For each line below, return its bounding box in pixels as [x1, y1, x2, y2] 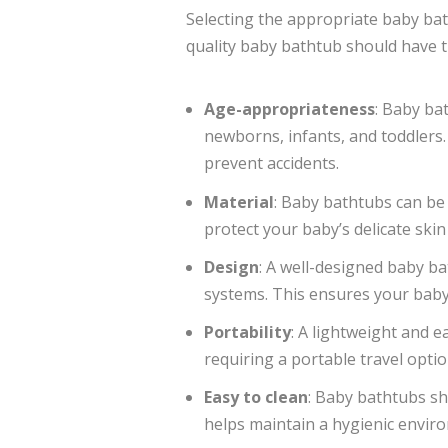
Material [204, 190, 275, 213]
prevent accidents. [204, 152, 340, 175]
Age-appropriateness [204, 98, 376, 121]
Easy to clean [204, 386, 309, 409]
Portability [204, 320, 292, 343]
